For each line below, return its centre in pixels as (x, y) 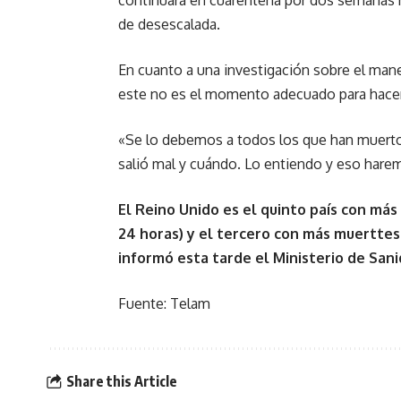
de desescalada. (169, 24)
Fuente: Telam (164, 303)
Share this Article (121, 381)
